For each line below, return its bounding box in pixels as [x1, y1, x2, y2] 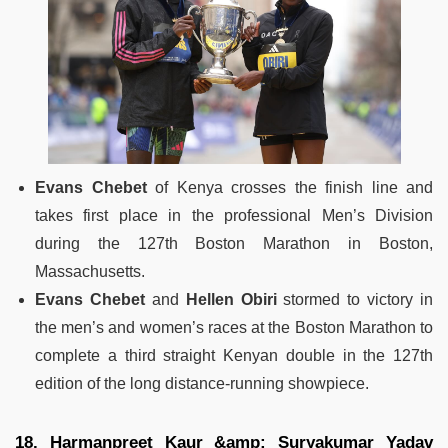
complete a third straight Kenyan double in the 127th [35, 347, 433, 365]
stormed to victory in [276, 291, 433, 309]
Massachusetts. [35, 263, 145, 281]
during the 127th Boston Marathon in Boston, [35, 235, 433, 253]
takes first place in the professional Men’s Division [35, 207, 433, 225]
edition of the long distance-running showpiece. [35, 375, 369, 393]
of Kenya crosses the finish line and [146, 179, 433, 197]
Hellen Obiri [185, 291, 277, 309]
